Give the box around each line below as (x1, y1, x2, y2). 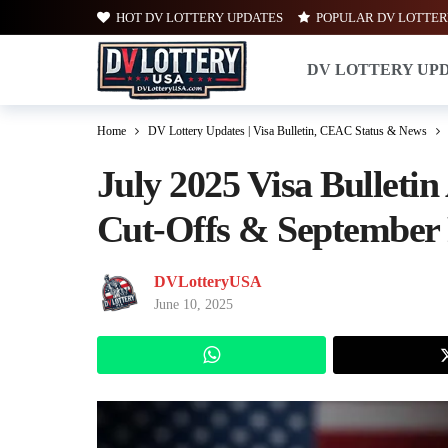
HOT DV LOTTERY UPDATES (116, 9, 283, 25)
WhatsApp (230, 347, 296, 362)
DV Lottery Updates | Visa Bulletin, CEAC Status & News (148, 124, 427, 138)
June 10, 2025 (154, 297, 233, 312)
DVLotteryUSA (154, 273, 262, 290)
